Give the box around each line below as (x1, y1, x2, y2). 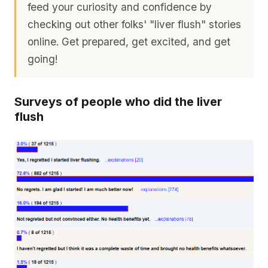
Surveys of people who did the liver (14, 94, 222, 109)
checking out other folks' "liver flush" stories (28, 17, 242, 31)
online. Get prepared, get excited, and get (28, 35, 231, 48)
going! (28, 52, 59, 65)
